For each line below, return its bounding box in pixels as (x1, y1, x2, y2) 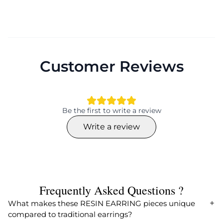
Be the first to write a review (62, 106, 161, 115)
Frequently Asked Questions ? (39, 182, 184, 199)
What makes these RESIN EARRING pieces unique (8, 199, 195, 209)
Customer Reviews (39, 57, 184, 76)
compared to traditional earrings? (8, 210, 132, 220)
